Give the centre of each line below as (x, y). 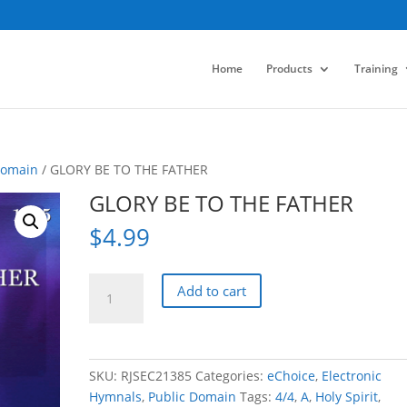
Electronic (352, 376)
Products (289, 68)
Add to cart (212, 290)
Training (376, 68)
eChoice (292, 376)
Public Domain (193, 397)
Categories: (232, 376)
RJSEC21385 (157, 376)
